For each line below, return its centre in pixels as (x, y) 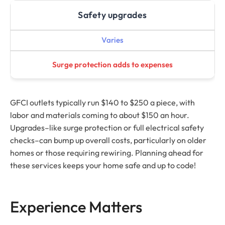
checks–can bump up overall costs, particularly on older (108, 140)
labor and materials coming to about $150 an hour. (100, 115)
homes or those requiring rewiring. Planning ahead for (107, 153)
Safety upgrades (113, 15)
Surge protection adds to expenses (113, 65)
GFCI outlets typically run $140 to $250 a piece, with (102, 103)
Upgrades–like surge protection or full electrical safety (107, 128)
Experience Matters (76, 207)
